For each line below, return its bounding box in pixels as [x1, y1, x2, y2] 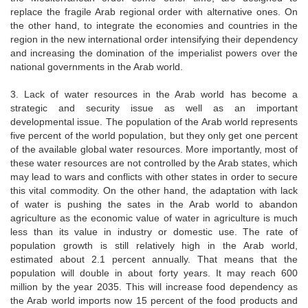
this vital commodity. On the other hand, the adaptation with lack [10, 184, 298, 196]
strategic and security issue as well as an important [10, 102, 298, 113]
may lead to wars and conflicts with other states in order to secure [10, 170, 298, 182]
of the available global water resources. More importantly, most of [10, 143, 298, 155]
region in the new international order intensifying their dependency [10, 33, 298, 45]
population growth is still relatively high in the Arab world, [10, 239, 298, 251]
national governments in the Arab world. [10, 60, 188, 72]
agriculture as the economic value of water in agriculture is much [10, 212, 298, 223]
